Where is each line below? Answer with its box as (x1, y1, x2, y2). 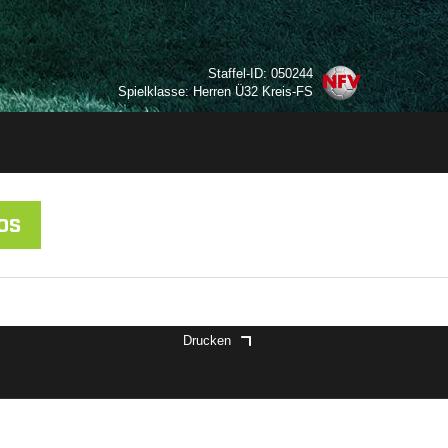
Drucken (183, 333, 231, 348)
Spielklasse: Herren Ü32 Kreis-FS (118, 84, 313, 99)
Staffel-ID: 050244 (208, 66, 313, 81)
